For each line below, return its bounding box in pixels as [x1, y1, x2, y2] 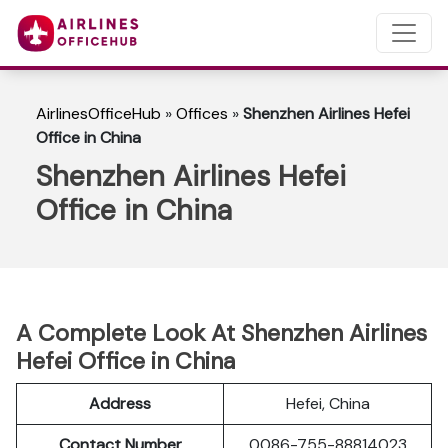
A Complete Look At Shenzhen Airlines [16, 318, 427, 348]
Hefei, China [285, 393, 370, 414]
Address [89, 393, 151, 414]
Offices [176, 103, 228, 124]
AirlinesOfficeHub [36, 103, 161, 124]
